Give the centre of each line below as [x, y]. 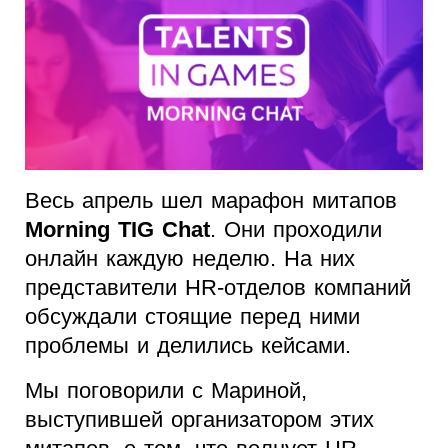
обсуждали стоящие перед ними [192, 317]
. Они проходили [296, 230]
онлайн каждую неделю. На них [190, 259]
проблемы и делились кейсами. [188, 346]
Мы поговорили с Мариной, [166, 391]
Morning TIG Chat [117, 230]
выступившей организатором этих [199, 420]
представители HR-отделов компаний [218, 288]
